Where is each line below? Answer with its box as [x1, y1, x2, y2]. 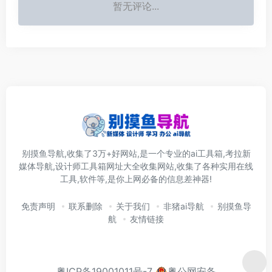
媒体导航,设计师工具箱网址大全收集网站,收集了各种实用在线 [19, 161, 253, 172]
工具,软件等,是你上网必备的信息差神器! [60, 174, 212, 185]
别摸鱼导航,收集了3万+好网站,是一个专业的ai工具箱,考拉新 [21, 148, 251, 159]
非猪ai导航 [163, 201, 204, 212]
